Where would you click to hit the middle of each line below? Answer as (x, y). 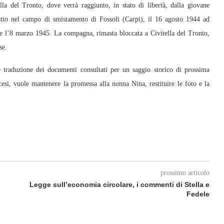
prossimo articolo (185, 173)
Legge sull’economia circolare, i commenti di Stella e (119, 184)
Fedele (198, 194)
